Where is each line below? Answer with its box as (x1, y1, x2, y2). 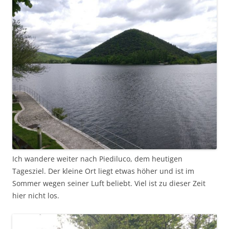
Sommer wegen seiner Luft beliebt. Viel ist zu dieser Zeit (12, 178, 205, 189)
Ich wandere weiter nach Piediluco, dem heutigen (12, 154, 182, 164)
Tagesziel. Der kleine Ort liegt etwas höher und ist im (12, 166, 194, 176)
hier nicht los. (12, 191, 59, 201)
